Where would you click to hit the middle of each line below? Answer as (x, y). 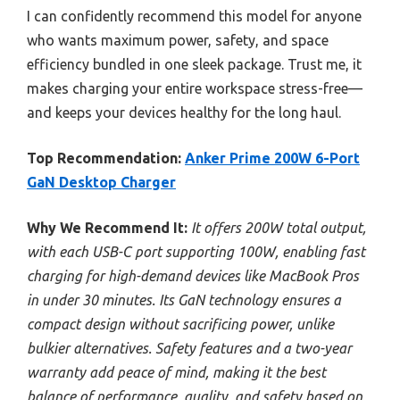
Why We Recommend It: (107, 227)
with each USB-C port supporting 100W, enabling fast (196, 251)
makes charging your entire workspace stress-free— (195, 88)
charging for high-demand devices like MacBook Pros (193, 275)
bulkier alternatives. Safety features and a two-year (189, 348)
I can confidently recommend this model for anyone (194, 16)
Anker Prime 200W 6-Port (272, 158)
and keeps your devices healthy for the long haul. (184, 112)
